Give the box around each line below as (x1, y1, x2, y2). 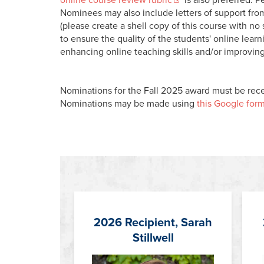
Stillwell (132, 230, 174, 245)
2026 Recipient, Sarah (94, 215, 212, 230)
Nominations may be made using (60, 97, 197, 110)
